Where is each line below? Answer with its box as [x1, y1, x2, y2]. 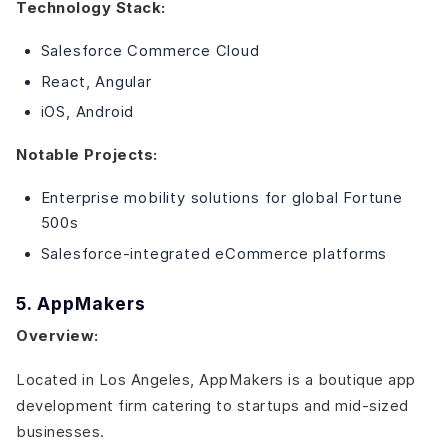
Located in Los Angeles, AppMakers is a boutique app [16, 370, 416, 388]
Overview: [16, 327, 99, 346]
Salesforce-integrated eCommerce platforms [40, 244, 388, 262]
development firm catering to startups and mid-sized [16, 396, 409, 414]
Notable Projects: [16, 145, 158, 164]
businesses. [16, 422, 105, 440]
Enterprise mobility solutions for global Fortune [40, 189, 403, 207]
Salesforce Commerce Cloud [40, 42, 260, 60]
